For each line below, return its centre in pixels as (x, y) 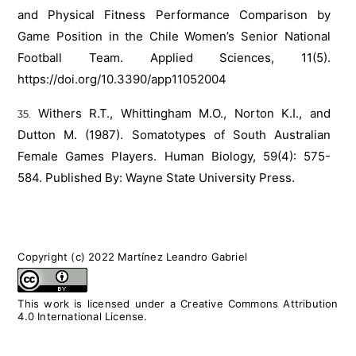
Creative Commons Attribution (259, 304)
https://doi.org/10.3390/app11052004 (122, 79)
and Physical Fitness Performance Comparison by (174, 15)
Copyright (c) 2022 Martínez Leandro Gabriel (132, 257)
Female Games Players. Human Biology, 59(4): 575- (174, 157)
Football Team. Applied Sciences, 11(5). (174, 58)
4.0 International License (81, 317)
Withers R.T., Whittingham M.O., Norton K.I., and (184, 114)
